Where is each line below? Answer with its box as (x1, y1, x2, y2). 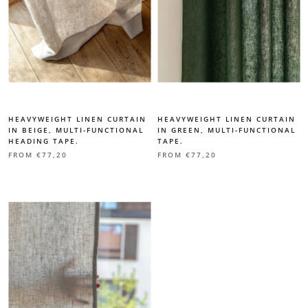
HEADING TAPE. (8, 136, 79, 146)
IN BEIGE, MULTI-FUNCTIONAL (8, 125, 144, 135)
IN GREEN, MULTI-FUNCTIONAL (157, 125, 296, 135)
